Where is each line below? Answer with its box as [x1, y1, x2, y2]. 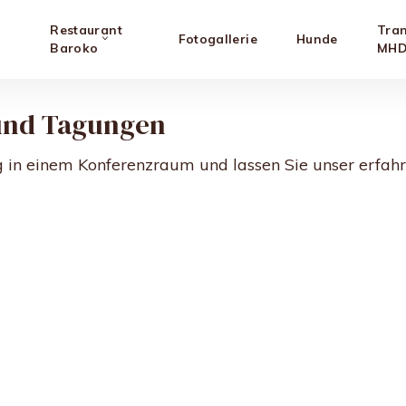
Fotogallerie [178, 31, 257, 47]
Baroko [50, 40, 99, 56]
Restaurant [50, 22, 122, 38]
